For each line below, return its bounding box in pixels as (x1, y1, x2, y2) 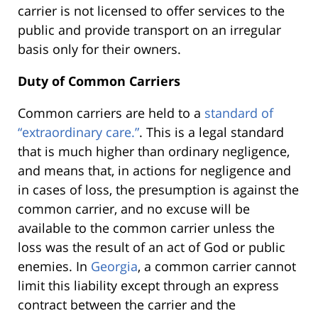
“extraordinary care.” (18, 124, 139, 141)
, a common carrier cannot (138, 258, 296, 275)
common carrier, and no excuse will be (18, 200, 250, 218)
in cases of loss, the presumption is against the (18, 181, 299, 199)
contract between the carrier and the (18, 296, 236, 314)
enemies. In (18, 258, 91, 275)
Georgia (91, 258, 138, 275)
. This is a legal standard (139, 124, 284, 141)
